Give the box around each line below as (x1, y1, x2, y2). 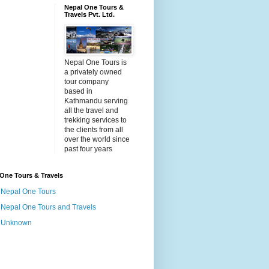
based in (64, 87, 92, 96)
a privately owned (64, 68, 122, 77)
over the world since (64, 135, 130, 144)
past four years (64, 145, 112, 154)
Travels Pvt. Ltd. (64, 11, 115, 19)
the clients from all (64, 125, 123, 134)
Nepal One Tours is (64, 58, 127, 67)
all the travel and (64, 106, 118, 115)
